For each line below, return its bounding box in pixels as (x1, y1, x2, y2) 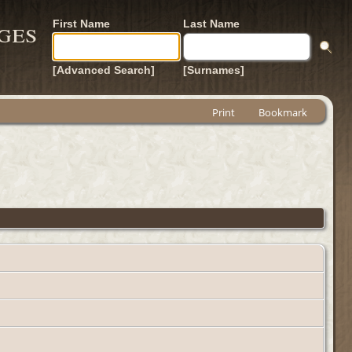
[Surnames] (183, 64, 244, 76)
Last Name (183, 17, 240, 30)
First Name (53, 17, 110, 30)
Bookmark (258, 105, 307, 119)
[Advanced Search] (53, 64, 155, 76)
